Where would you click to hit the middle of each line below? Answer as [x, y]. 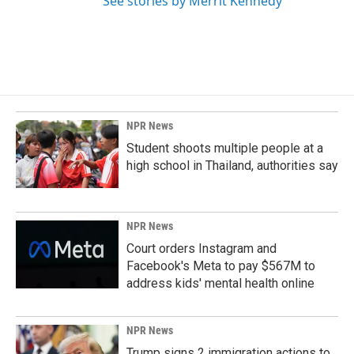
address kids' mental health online [220, 283]
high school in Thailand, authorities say [232, 166]
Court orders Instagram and [201, 249]
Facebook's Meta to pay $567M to [221, 266]
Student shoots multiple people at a [225, 148]
